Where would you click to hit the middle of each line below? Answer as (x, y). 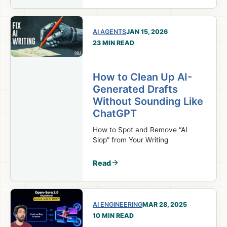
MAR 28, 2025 (165, 204)
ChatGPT (115, 113)
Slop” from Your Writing (131, 140)
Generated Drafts (136, 89)
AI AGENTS (110, 31)
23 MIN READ (114, 43)
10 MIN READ (113, 215)
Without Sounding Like (148, 101)
